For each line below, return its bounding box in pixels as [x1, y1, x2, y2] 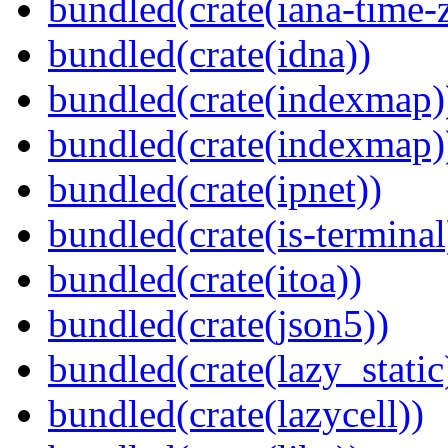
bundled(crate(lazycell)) [48, 392, 424, 436]
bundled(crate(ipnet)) [48, 167, 382, 211]
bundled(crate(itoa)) [48, 257, 362, 301]
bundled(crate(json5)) [48, 302, 389, 346]
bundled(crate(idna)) [48, 32, 371, 76]
